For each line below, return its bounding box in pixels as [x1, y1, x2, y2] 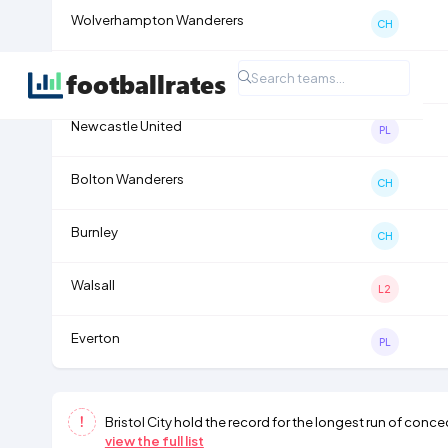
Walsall [70, 275, 115, 293]
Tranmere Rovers [70, 63, 176, 81]
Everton [70, 328, 120, 346]
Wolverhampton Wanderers [70, 10, 244, 28]
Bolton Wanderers [70, 169, 184, 187]
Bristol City [104, 413, 172, 431]
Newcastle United [70, 116, 182, 134]
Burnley [70, 222, 118, 240]
